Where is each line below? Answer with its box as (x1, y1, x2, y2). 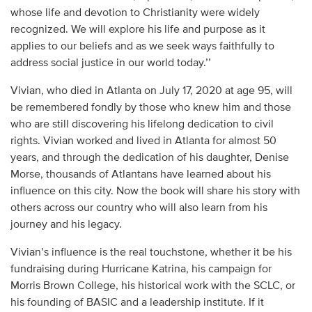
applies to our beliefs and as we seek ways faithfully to (10, 40, 274, 52)
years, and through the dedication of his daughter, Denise (10, 152, 289, 164)
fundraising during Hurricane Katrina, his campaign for (10, 263, 272, 275)
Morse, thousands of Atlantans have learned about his (10, 169, 271, 180)
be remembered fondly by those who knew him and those (10, 102, 291, 114)
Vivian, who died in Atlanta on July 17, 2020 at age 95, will (10, 85, 292, 97)
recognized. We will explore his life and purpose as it (10, 24, 265, 36)
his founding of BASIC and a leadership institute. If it (10, 297, 264, 309)
